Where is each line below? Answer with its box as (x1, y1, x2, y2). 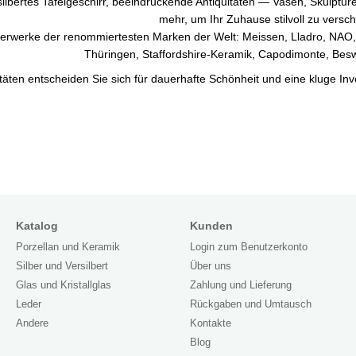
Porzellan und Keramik (16, 241, 120, 253)
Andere (16, 317, 48, 329)
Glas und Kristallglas (16, 279, 111, 291)
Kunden (190, 219, 233, 232)
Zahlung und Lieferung (190, 279, 292, 291)
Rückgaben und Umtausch (190, 298, 311, 310)
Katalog (16, 219, 58, 232)
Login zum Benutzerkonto (190, 241, 308, 253)
